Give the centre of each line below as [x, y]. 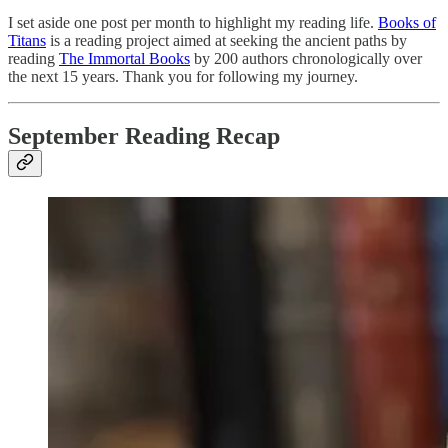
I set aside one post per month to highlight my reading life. [193, 22]
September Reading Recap [144, 136]
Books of [407, 22]
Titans [27, 40]
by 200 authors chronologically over [306, 58]
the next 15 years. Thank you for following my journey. [183, 76]
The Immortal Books [124, 58]
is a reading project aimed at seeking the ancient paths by [226, 40]
